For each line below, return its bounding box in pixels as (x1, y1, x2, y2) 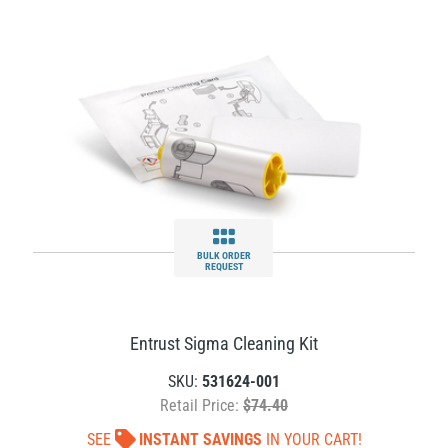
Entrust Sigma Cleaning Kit (130, 333, 318, 354)
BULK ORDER (196, 250, 251, 261)
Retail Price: (160, 396, 243, 415)
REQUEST (204, 261, 243, 272)
